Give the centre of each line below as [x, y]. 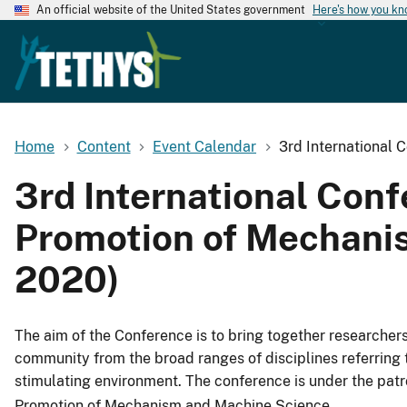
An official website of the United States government [171, 10]
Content [104, 146]
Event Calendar [205, 146]
